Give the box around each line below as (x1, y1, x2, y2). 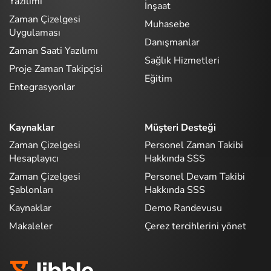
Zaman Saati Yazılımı (9, 44, 98, 57)
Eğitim (145, 71, 172, 85)
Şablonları (9, 183, 53, 197)
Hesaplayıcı (9, 152, 59, 166)
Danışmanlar (145, 35, 200, 49)
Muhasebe (145, 17, 190, 31)
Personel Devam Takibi (145, 170, 245, 184)
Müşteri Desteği (145, 120, 216, 134)
